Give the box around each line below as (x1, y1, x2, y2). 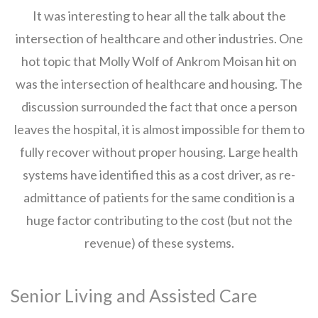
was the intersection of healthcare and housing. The (16, 76, 302, 92)
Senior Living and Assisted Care (11, 285, 257, 306)
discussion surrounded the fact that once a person (21, 99, 297, 114)
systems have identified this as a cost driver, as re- (23, 167, 295, 182)
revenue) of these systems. (84, 235, 234, 251)
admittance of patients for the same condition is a (23, 190, 295, 205)
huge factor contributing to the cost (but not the (26, 212, 292, 228)
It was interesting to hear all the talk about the (32, 8, 286, 23)
